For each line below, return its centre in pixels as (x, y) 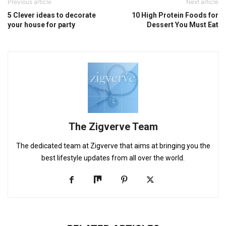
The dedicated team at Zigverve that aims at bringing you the (113, 146)
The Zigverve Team (113, 126)
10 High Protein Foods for (175, 15)
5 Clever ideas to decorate (52, 15)
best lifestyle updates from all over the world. (113, 158)
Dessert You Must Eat (183, 24)
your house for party (41, 24)
